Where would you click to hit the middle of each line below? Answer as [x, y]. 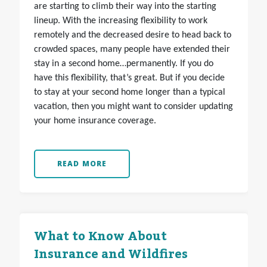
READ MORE [82, 164]
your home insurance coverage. [95, 121]
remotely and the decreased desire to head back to [132, 35]
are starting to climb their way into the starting [125, 7]
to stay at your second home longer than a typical [129, 93]
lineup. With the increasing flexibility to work [120, 21]
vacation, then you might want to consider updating [133, 107]
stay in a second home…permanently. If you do [123, 64]
